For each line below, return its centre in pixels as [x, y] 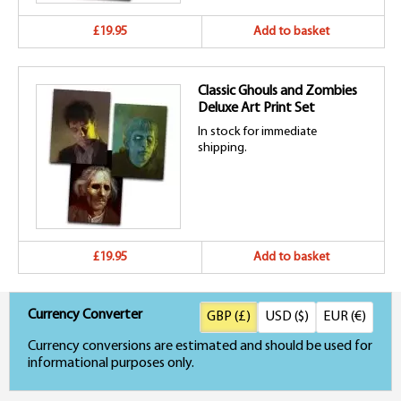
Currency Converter [85, 316]
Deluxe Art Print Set [256, 109]
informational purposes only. [111, 364]
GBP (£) [229, 317]
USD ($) [287, 317]
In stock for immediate [257, 132]
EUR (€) [345, 317]
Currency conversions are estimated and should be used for [200, 347]
